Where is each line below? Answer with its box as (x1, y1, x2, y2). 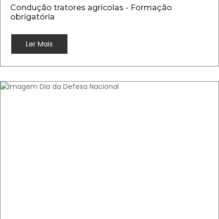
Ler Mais (26, 39, 53, 49)
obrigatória (10, 12, 55, 22)
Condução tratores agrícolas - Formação (10, 3, 172, 12)
